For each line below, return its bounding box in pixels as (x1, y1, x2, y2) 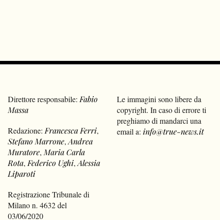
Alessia (78, 157, 101, 168)
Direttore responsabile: (8, 93, 80, 104)
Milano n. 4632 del (8, 199, 67, 210)
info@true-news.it (143, 126, 204, 137)
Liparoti (8, 168, 36, 179)
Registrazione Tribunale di (8, 189, 90, 199)
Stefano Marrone (8, 136, 65, 146)
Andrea (68, 136, 93, 146)
